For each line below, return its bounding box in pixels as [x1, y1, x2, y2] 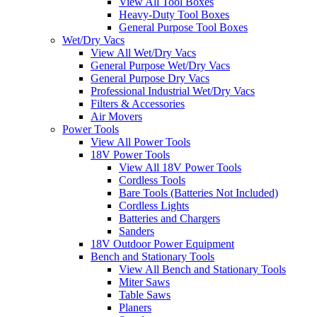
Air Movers [91, 110, 142, 123]
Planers [119, 301, 151, 314]
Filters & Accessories [91, 98, 185, 110]
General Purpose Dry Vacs [91, 72, 209, 85]
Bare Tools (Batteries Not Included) [119, 187, 278, 200]
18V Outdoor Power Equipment [91, 238, 234, 250]
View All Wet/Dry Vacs [91, 47, 196, 59]
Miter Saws [119, 276, 170, 289]
